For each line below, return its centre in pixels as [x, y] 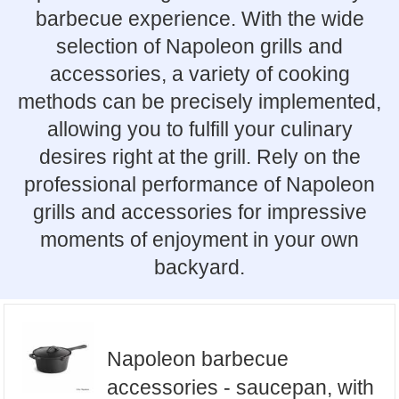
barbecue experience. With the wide [199, 19]
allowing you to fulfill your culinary [199, 129]
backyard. [199, 267]
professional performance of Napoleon [199, 184]
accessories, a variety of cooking [199, 74]
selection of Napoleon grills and [199, 46]
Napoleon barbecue [197, 359]
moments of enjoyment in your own [199, 240]
